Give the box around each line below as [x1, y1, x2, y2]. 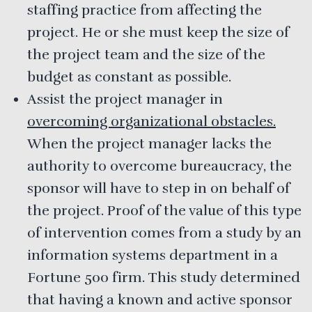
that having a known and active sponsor [27, 290, 292, 309]
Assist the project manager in [27, 90, 223, 108]
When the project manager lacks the [27, 134, 272, 153]
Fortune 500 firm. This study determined [27, 268, 300, 286]
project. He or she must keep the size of [27, 23, 289, 41]
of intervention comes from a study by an [27, 224, 302, 242]
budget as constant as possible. [27, 68, 231, 86]
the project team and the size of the [27, 45, 265, 63]
